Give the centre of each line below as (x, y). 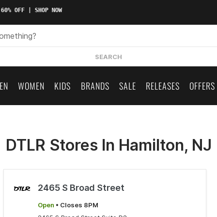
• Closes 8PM (77, 205)
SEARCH (108, 56)
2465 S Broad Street (81, 188)
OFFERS (202, 86)
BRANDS (95, 86)
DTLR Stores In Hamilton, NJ (108, 145)
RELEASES (163, 86)
